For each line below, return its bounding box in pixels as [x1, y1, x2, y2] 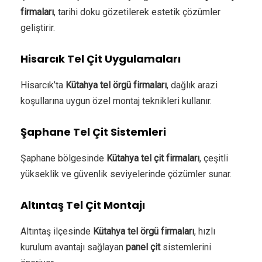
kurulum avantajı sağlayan [20, 241, 126, 253]
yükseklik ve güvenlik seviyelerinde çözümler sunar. [20, 168, 232, 180]
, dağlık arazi [167, 79, 218, 91]
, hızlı [194, 225, 215, 237]
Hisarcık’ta [20, 79, 65, 91]
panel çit [126, 241, 160, 253]
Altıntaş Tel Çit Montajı [20, 197, 145, 212]
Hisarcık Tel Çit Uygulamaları [20, 51, 181, 66]
